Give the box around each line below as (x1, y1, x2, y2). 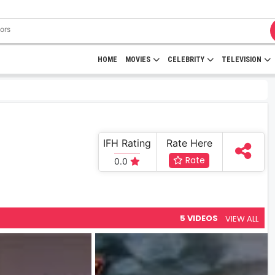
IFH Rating (103, 136, 152, 149)
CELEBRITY (168, 55, 204, 64)
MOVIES (125, 55, 150, 64)
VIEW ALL (225, 212, 258, 225)
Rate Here (166, 136, 212, 149)
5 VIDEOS (179, 212, 218, 225)
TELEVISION (222, 55, 261, 64)
